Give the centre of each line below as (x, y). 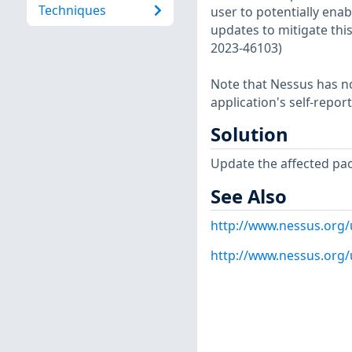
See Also (248, 196)
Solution (249, 135)
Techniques (72, 11)
